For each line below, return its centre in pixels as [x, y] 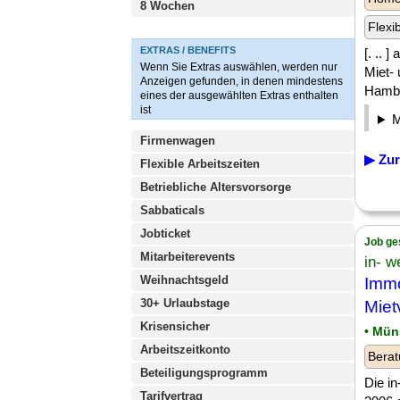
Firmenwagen [178, 141]
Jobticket [165, 233]
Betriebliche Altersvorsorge [216, 187]
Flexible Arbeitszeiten [200, 164]
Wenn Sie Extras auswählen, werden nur [239, 67]
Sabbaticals [172, 210]
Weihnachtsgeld [184, 280]
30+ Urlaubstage [185, 303]
